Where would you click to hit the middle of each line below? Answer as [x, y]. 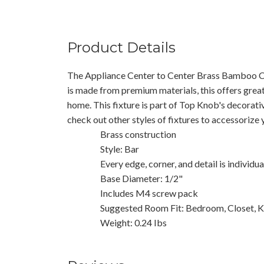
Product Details [121, 47]
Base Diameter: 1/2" [141, 178]
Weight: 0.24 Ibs [133, 222]
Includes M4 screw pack [149, 193]
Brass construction [138, 134]
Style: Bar [120, 148]
